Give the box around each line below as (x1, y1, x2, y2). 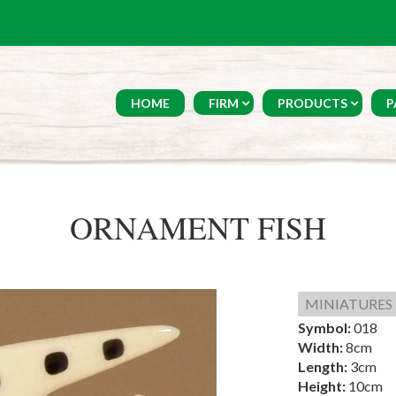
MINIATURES (304, 295, 392, 312)
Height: (297, 377, 348, 394)
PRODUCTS (278, 95, 347, 110)
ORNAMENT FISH (70, 206, 326, 248)
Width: (297, 339, 346, 355)
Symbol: (297, 319, 354, 336)
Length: (297, 358, 350, 375)
